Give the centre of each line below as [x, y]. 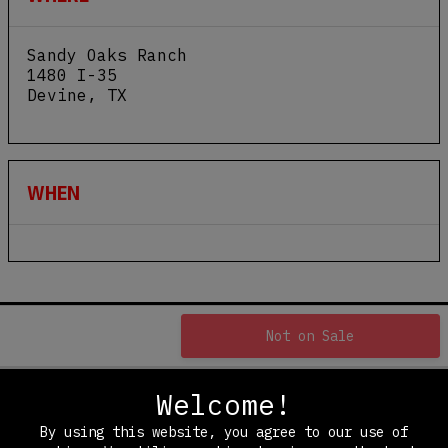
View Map [67, 115]
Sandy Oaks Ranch [107, 55]
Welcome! [224, 404]
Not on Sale [310, 336]
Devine [57, 95]
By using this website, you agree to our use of [224, 432]
